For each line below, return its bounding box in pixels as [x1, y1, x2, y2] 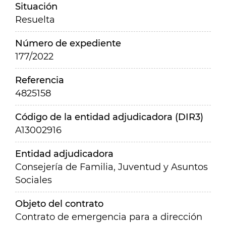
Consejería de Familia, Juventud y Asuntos [15, 161, 208, 173]
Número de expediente [15, 38, 121, 49]
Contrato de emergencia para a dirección [15, 211, 202, 222]
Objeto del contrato [15, 198, 103, 209]
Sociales [15, 175, 52, 186]
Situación [15, 1, 58, 12]
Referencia [15, 75, 64, 86]
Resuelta [15, 14, 55, 25]
